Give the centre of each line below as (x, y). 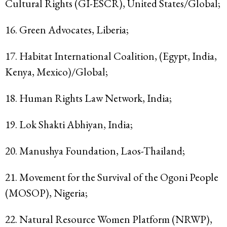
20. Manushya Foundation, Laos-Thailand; (95, 151)
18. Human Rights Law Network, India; (88, 98)
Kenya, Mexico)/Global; (56, 72)
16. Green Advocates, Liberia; (67, 30)
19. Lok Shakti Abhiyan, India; (69, 125)
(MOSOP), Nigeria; (46, 193)
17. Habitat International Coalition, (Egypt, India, (111, 56)
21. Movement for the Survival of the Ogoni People (112, 177)
